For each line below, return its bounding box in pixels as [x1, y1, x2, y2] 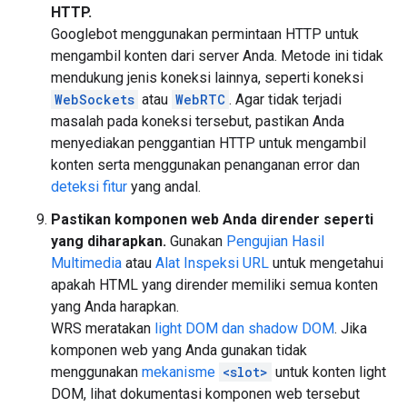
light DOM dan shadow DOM [154, 320, 334, 337]
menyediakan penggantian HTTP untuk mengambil [51, 134, 366, 152]
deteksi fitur [51, 178, 127, 195]
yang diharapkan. [51, 233, 166, 250]
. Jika [334, 320, 367, 337]
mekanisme [142, 363, 219, 381]
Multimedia [51, 254, 122, 272]
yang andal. [127, 178, 201, 195]
